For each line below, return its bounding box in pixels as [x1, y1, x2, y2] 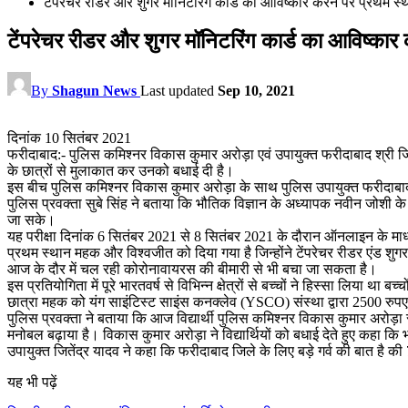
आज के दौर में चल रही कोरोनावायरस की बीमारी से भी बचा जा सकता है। [7, 260, 377, 277]
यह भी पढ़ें [7, 373, 57, 390]
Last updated [140, 82, 218, 98]
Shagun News [52, 82, 137, 98]
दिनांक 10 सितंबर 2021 [7, 129, 131, 146]
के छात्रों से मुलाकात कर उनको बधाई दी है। [7, 162, 234, 178]
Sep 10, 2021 [218, 82, 295, 98]
